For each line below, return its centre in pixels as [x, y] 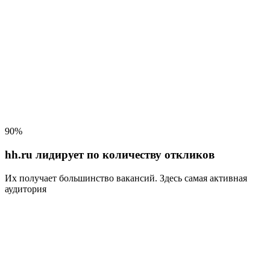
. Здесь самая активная [201, 178]
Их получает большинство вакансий [80, 178]
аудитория [26, 189]
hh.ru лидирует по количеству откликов [110, 154]
